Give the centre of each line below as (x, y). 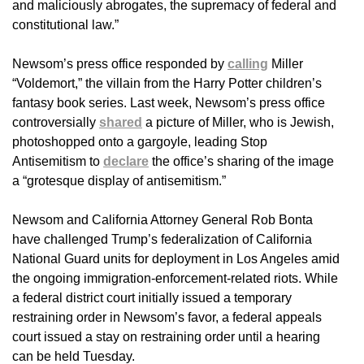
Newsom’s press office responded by (120, 64)
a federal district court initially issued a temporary (152, 298)
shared (121, 123)
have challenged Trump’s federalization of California (162, 240)
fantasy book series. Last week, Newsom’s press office (169, 103)
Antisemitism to (58, 162)
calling (248, 64)
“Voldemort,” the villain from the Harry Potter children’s (167, 84)
